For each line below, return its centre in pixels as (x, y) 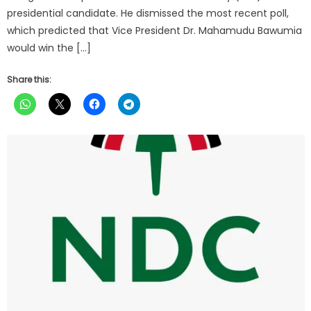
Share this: (30, 79)
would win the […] (49, 48)
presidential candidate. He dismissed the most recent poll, (148, 13)
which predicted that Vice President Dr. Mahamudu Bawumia (155, 30)
